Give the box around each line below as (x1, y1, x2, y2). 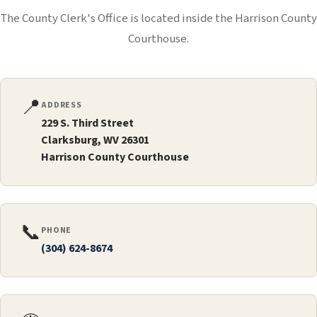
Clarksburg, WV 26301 (41, 132, 149, 149)
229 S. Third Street (41, 115, 134, 132)
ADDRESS (41, 99, 82, 112)
